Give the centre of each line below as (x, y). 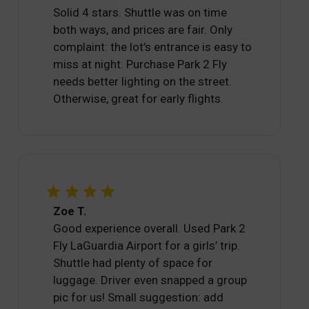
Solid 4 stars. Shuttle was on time (140, 13)
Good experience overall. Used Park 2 (150, 229)
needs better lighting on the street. (143, 82)
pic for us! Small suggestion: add (139, 298)
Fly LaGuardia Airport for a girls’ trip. (147, 246)
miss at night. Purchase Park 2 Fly (140, 64)
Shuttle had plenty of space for (133, 263)
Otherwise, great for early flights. (139, 99)
